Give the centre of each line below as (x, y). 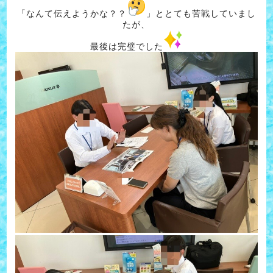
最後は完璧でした (126, 46)
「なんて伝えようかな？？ (72, 13)
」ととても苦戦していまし (201, 13)
